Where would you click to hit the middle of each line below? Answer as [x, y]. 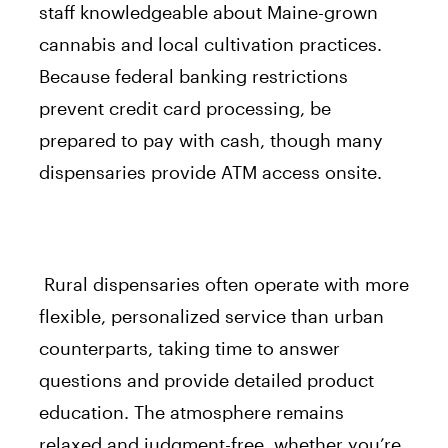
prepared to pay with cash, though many [211, 139]
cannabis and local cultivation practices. [210, 43]
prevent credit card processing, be [185, 107]
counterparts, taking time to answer [189, 347]
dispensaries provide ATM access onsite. [210, 171]
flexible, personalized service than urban [211, 315]
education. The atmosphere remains [191, 411]
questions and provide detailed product [206, 379]
